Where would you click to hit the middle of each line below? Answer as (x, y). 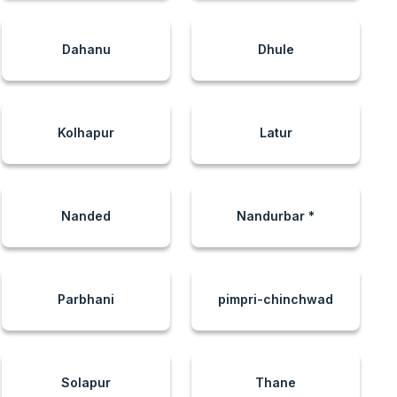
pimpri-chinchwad (276, 299)
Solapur (86, 382)
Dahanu (86, 49)
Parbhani (86, 299)
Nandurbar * (276, 216)
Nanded (86, 216)
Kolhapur (86, 132)
